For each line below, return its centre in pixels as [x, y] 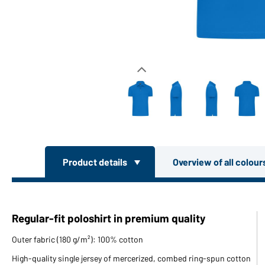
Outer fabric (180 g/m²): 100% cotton [77, 239]
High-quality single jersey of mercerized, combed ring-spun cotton [131, 258]
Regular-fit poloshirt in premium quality [109, 218]
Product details [96, 162]
